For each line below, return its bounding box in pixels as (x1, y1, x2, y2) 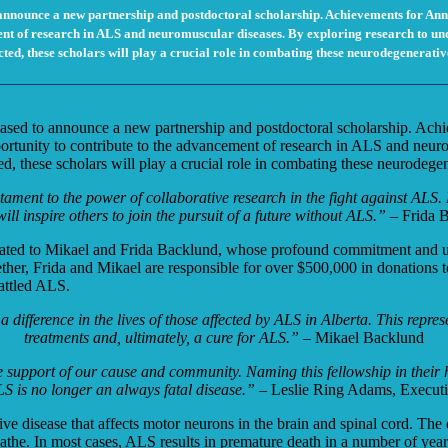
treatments (24, 328, 93, 346)
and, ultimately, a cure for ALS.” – (93, 328, 315, 346)
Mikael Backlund (315, 328, 424, 346)
